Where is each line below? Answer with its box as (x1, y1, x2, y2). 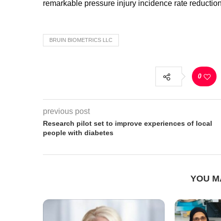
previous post (43, 107, 90, 115)
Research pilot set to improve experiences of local (43, 119, 212, 127)
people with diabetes (43, 128, 113, 137)
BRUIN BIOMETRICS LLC (49, 37, 112, 43)
